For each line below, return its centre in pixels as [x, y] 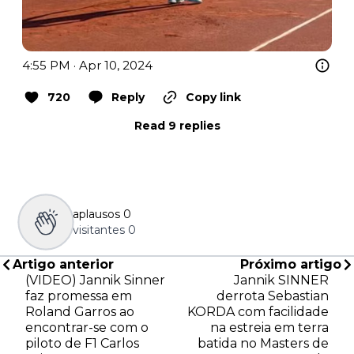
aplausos [96, 215]
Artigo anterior [63, 265]
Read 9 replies [177, 126]
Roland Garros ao [80, 312]
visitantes [99, 230]
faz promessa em [79, 296]
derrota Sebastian [273, 296]
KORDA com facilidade [258, 312]
